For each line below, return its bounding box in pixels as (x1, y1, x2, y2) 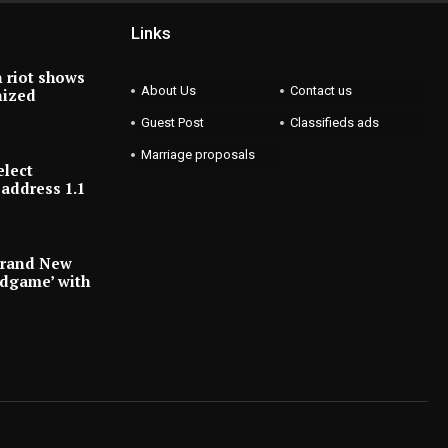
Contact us (290, 82, 352, 98)
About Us (141, 82, 196, 98)
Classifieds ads (290, 114, 379, 130)
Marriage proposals (141, 146, 255, 162)
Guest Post (141, 114, 204, 130)
